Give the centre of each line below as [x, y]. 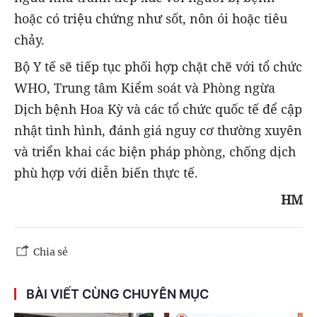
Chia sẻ [51, 252]
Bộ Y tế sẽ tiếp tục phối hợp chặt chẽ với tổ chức [158, 67]
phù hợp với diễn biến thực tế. [106, 173]
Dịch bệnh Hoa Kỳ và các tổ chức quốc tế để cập [158, 109]
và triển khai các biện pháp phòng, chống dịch [155, 151]
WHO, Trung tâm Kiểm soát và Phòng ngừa [145, 88]
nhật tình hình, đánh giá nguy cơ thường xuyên [158, 130]
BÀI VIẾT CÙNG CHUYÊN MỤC [117, 294]
